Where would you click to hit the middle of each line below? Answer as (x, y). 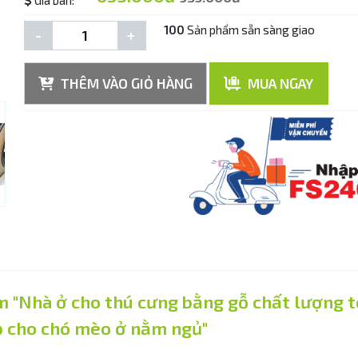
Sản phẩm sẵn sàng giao (250, 29)
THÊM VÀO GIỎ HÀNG (125, 83)
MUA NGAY (279, 83)
